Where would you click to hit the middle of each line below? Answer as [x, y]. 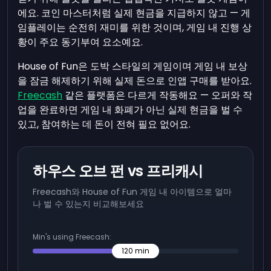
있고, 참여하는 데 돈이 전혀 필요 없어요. [104, 124]
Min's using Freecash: [72, 237]
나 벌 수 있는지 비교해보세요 [89, 204]
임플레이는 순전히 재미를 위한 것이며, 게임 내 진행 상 [135, 28]
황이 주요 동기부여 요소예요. [80, 42]
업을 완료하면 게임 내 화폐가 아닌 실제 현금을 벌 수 [130, 110]
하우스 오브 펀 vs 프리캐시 [118, 171]
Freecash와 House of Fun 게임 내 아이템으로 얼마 [132, 192]
